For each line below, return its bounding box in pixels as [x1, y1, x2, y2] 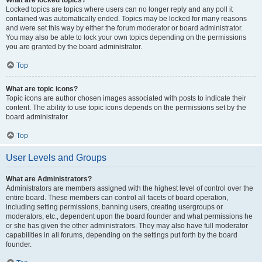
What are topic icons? [6, 85, 78, 93]
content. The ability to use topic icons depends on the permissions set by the [6, 104, 246, 112]
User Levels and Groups [6, 153, 106, 163]
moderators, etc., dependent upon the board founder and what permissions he [6, 212, 253, 220]
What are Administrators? [6, 175, 92, 183]
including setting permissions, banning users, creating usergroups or [6, 203, 223, 211]
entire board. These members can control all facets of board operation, [6, 194, 228, 202]
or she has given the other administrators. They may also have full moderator [6, 222, 248, 230]
